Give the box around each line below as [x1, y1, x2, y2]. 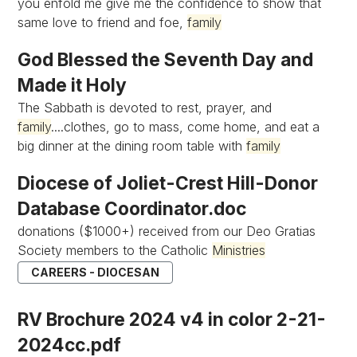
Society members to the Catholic [18, 242, 213, 258]
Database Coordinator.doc [18, 198, 247, 219]
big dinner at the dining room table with [18, 138, 247, 154]
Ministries [212, 242, 266, 258]
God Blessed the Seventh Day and [18, 49, 314, 70]
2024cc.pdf [18, 334, 122, 355]
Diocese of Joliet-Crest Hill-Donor [18, 172, 319, 194]
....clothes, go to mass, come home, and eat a [51, 119, 320, 135]
